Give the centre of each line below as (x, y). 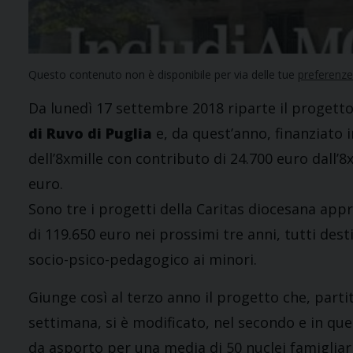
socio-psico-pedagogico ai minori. (143, 260)
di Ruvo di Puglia (90, 134)
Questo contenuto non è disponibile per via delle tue (163, 75)
